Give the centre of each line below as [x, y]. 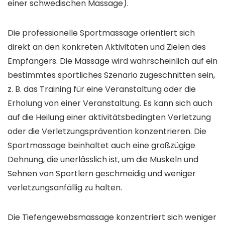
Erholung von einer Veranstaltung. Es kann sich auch [110, 103]
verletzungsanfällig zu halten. [65, 188]
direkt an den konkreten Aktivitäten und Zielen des [107, 47]
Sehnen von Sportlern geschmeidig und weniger [102, 174]
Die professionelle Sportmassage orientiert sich [101, 33]
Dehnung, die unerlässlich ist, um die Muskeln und [103, 160]
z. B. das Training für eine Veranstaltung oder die [102, 89]
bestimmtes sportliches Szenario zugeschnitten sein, [111, 75]
